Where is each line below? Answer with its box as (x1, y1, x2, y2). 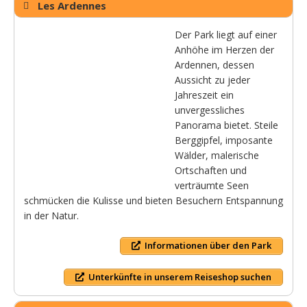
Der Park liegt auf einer (175, 28, 277, 42)
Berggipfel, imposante (175, 134, 273, 147)
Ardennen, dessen (175, 58, 254, 72)
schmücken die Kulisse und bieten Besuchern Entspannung (24, 194, 283, 208)
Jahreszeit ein (175, 88, 234, 102)
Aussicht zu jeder (175, 73, 250, 87)
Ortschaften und (175, 164, 247, 177)
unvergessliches (175, 103, 245, 117)
